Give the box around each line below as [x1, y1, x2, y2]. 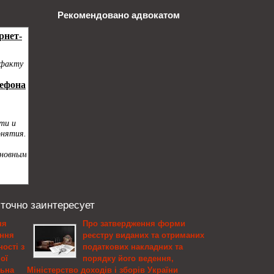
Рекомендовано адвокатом [57, 10, 180, 20]
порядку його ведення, [83, 254, 174, 263]
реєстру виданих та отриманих [83, 231, 205, 240]
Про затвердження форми [83, 219, 186, 228]
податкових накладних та [83, 242, 183, 251]
